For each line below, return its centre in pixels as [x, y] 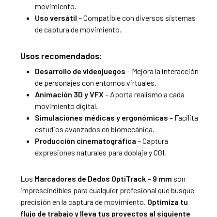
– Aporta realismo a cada [144, 94]
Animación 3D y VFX [69, 94]
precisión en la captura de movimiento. [84, 202]
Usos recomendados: [61, 56]
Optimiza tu [167, 202]
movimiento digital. [66, 106]
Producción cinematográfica [85, 141]
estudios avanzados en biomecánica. [94, 129]
